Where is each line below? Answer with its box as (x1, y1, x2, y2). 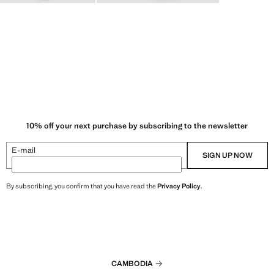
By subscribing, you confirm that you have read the (6, 181, 157, 190)
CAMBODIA (111, 259, 153, 268)
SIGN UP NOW (202, 150, 253, 160)
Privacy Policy (157, 181, 201, 190)
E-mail (12, 144, 35, 155)
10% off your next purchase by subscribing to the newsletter (26, 120, 248, 131)
